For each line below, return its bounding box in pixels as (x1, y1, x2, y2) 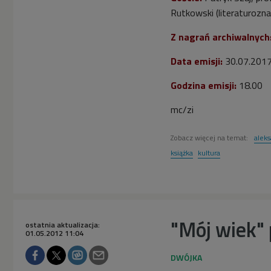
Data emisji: (171, 53, 223, 68)
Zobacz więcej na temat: (171, 131, 250, 143)
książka (171, 146, 193, 158)
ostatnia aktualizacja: (25, 218, 100, 230)
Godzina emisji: (171, 77, 237, 93)
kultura (198, 146, 220, 158)
